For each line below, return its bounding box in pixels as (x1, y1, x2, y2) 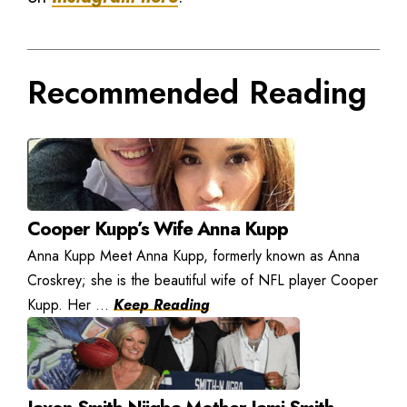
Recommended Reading (27, 69, 367, 115)
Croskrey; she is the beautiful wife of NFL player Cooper (27, 269, 378, 291)
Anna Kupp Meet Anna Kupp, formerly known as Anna (27, 244, 360, 266)
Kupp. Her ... (27, 293, 114, 315)
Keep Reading (114, 293, 209, 315)
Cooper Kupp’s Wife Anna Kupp (27, 214, 288, 243)
